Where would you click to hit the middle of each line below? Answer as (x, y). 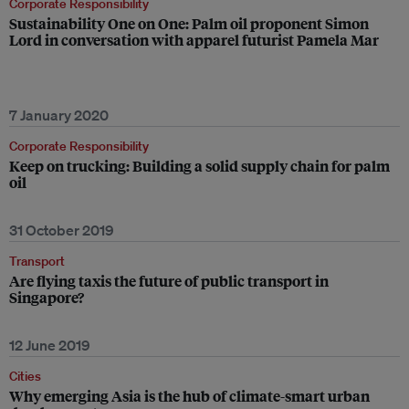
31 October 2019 (62, 230)
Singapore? (47, 297)
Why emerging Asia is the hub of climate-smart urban (189, 396)
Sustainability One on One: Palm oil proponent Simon (189, 23)
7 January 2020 (59, 115)
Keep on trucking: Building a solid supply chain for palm (199, 166)
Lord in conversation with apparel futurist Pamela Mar (194, 40)
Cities (25, 376)
